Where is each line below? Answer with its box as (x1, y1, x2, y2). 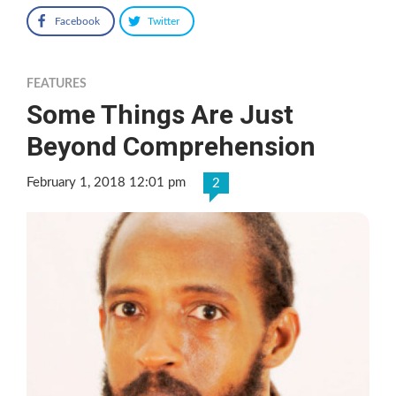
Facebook (55, 15, 100, 27)
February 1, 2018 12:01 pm (27, 175, 186, 189)
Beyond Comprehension (27, 130, 316, 162)
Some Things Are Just (27, 98, 293, 130)
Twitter (148, 15, 179, 27)
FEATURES (27, 77, 87, 90)
